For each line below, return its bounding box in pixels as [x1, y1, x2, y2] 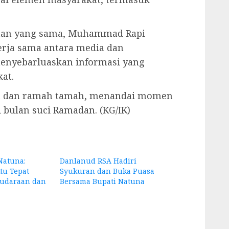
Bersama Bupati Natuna [60, 176, 145, 187]
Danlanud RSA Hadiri [60, 156, 137, 166]
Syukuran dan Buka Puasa [60, 166, 155, 176]
